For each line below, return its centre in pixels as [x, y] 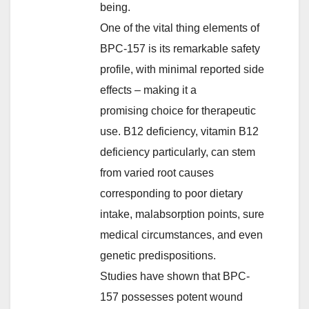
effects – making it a [148, 90]
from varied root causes [157, 172]
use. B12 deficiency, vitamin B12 [179, 131]
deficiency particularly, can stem [178, 152]
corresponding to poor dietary [171, 193]
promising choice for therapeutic [178, 110]
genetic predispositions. [158, 255]
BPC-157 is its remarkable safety [180, 48]
